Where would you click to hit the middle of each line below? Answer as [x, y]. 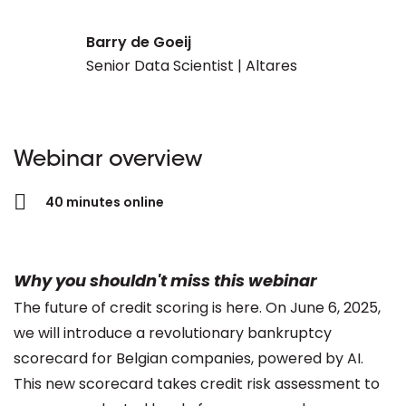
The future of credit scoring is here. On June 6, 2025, [197, 308]
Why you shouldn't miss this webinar [165, 280]
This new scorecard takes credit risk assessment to [197, 384]
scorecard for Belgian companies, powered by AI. [188, 358]
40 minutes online [105, 202]
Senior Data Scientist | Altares [192, 66]
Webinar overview [108, 160]
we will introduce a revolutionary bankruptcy [173, 333]
